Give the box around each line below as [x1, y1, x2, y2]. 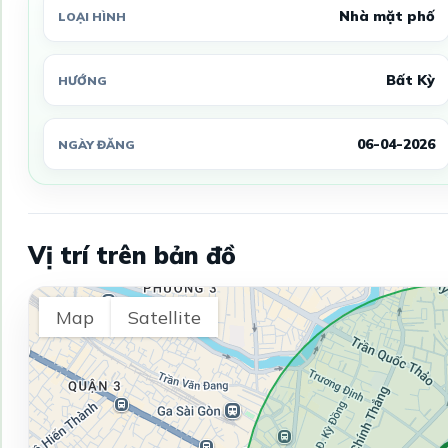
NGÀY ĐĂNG [57, 136, 135, 152]
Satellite [127, 305, 201, 329]
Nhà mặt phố [338, 7, 435, 26]
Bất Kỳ [385, 71, 435, 90]
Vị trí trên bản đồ [27, 240, 236, 271]
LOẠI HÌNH [57, 8, 126, 24]
